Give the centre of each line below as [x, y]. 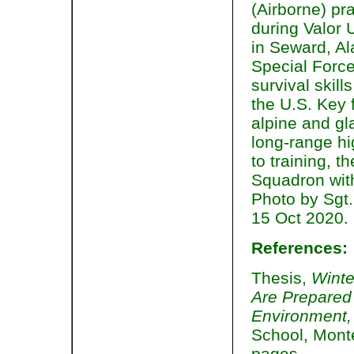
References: [299, 248]
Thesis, [281, 278]
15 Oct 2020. [300, 218]
